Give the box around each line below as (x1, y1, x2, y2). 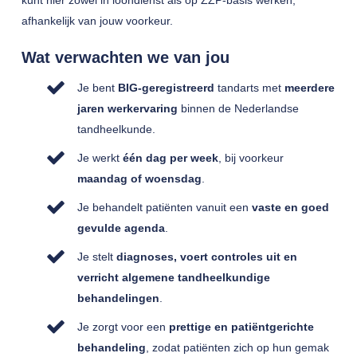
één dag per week (122, 151, 218, 164)
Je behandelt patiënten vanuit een (76, 201, 252, 214)
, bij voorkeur (218, 151, 284, 164)
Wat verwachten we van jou (21, 49, 229, 66)
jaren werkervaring (76, 102, 178, 115)
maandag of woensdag (76, 172, 202, 185)
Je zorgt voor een (76, 320, 169, 333)
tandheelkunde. (76, 123, 155, 135)
